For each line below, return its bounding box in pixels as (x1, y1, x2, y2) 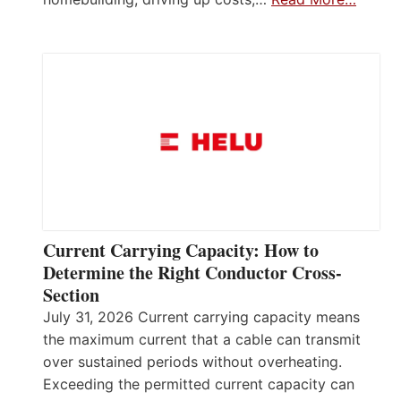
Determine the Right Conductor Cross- (43, 260, 342, 286)
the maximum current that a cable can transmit (43, 330, 361, 349)
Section (43, 282, 99, 309)
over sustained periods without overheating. (43, 353, 342, 371)
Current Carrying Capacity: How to (43, 237, 319, 264)
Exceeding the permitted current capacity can (43, 375, 354, 394)
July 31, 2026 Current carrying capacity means (43, 308, 360, 327)
